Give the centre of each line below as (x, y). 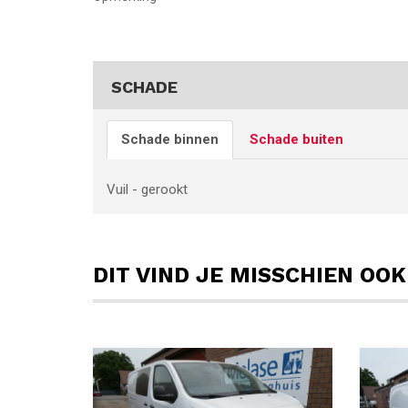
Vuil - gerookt (147, 189)
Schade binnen (170, 139)
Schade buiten (296, 139)
